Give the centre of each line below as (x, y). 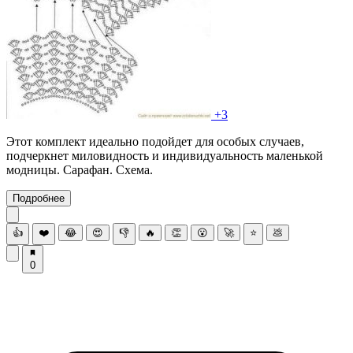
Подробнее (39, 198)
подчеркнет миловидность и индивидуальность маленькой (165, 155)
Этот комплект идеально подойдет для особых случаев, (155, 141)
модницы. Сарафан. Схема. (80, 169)
